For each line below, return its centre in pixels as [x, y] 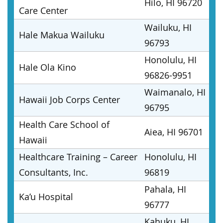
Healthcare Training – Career [78, 157]
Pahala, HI [165, 189]
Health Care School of [64, 124]
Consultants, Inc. [54, 172]
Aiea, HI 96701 [174, 132]
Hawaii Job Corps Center [69, 100]
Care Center [43, 10]
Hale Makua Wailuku [62, 35]
